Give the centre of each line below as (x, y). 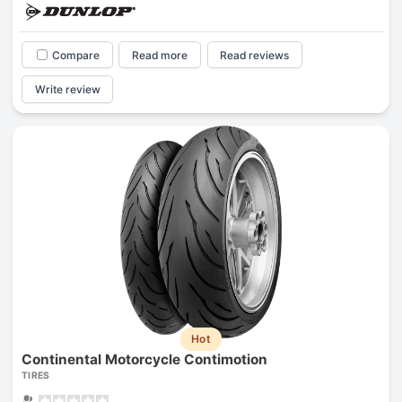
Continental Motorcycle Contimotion (144, 360)
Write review (67, 90)
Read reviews (255, 55)
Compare (75, 55)
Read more (160, 55)
